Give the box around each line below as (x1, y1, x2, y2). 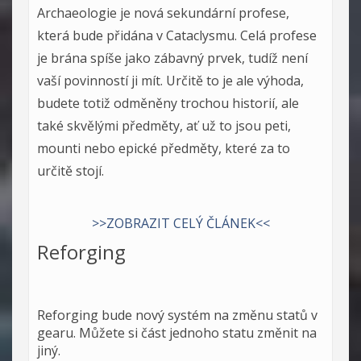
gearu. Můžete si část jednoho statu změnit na (37, 323, 317, 342)
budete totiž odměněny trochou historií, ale (37, 93, 299, 112)
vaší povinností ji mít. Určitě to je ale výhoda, (37, 71, 304, 89)
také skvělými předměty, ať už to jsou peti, (37, 116, 291, 135)
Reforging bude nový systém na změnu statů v (37, 305, 317, 324)
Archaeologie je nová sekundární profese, (37, 3, 289, 22)
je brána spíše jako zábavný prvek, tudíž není (37, 48, 308, 67)
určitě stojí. (37, 161, 104, 180)
